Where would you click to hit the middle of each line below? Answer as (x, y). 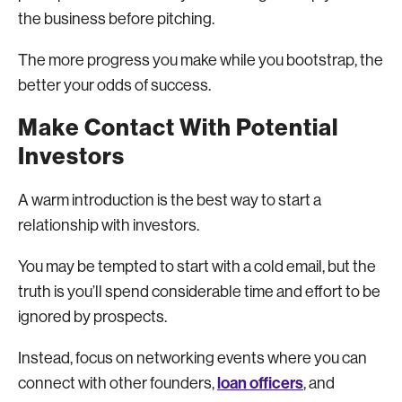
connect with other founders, (118, 383)
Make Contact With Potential (178, 127)
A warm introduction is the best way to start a (170, 200)
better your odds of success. (114, 85)
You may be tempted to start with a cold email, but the (197, 266)
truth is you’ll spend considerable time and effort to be (199, 291)
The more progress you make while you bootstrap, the (201, 60)
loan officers (260, 383)
